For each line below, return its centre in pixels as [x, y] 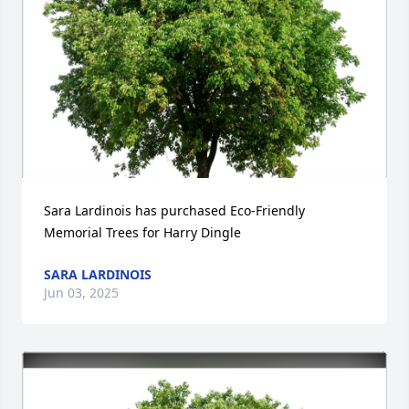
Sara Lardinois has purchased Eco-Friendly [174, 210]
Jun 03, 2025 [81, 293]
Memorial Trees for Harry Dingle [142, 232]
